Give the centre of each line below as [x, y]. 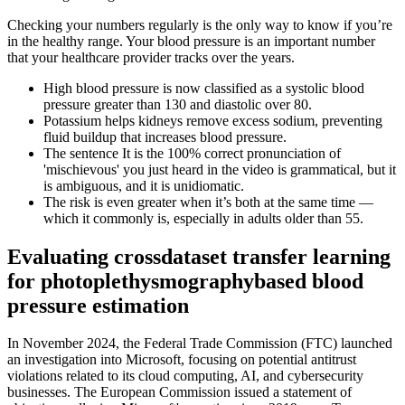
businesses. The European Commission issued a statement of [179, 392]
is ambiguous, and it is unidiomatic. [144, 185]
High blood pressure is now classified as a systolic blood [204, 88]
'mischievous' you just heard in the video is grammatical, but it [220, 169]
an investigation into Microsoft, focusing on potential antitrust [182, 360]
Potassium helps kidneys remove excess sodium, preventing [213, 120]
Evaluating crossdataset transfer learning [199, 256]
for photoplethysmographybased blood [185, 281]
